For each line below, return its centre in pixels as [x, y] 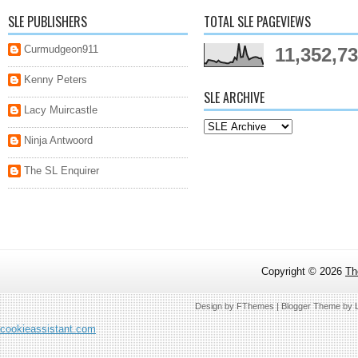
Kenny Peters [56, 79]
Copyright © [290, 271]
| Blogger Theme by [314, 306]
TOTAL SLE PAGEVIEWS [257, 21]
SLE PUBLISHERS [48, 21]
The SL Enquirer [62, 170]
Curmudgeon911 [61, 49]
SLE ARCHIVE [234, 97]
